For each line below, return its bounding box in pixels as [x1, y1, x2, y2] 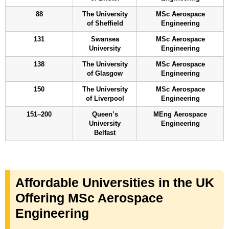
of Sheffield [86, 19, 123, 27]
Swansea [90, 35, 119, 43]
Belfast [94, 129, 116, 136]
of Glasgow [87, 70, 123, 77]
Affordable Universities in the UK [15, 175, 214, 190]
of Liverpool [85, 95, 124, 102]
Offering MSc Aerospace [15, 190, 163, 205]
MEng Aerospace [153, 110, 207, 118]
